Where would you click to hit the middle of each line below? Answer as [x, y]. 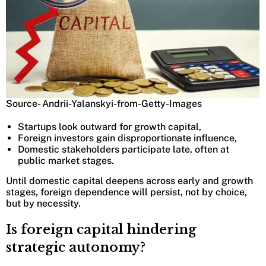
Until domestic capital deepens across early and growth [129, 181]
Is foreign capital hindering [101, 230]
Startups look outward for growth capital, [110, 127]
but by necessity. [43, 204]
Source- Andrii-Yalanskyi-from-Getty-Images [104, 104]
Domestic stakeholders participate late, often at [123, 150]
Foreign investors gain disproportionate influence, [127, 138]
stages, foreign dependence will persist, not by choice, [126, 192]
